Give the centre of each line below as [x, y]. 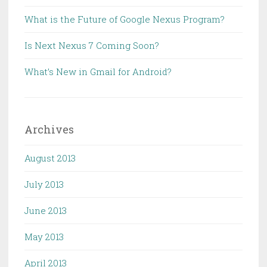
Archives [49, 129]
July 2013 [44, 184]
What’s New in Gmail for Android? [98, 71]
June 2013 [46, 210]
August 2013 [50, 158]
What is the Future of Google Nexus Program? [125, 19]
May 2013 [44, 236]
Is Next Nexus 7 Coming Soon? [92, 45]
